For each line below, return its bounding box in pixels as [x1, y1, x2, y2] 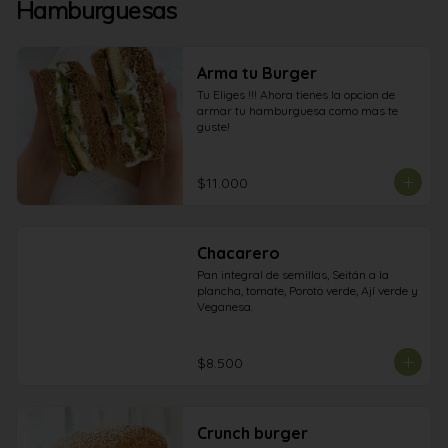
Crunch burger [196, 423, 308, 443]
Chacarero [196, 243, 280, 263]
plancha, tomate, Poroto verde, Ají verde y [196, 283, 418, 298]
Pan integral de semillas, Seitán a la [196, 267, 389, 282]
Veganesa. [196, 299, 253, 314]
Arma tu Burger [196, 63, 317, 83]
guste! [196, 119, 230, 134]
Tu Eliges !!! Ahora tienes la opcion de [196, 87, 395, 102]
